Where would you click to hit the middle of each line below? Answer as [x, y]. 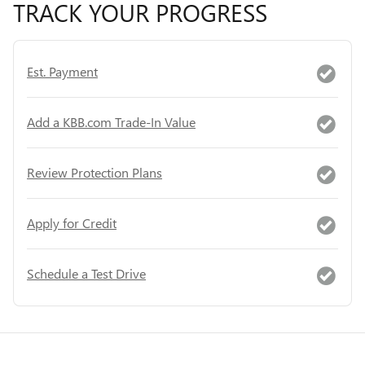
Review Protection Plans [95, 172]
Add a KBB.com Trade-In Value [111, 122]
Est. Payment [62, 71]
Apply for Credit [72, 223]
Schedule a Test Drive [86, 273]
